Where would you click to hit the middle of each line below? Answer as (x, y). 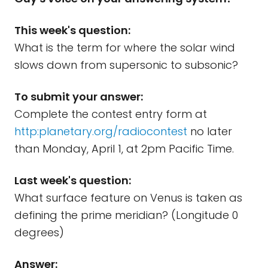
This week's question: (72, 30)
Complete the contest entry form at (111, 114)
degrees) (39, 232)
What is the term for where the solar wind (125, 48)
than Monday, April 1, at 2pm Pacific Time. (124, 149)
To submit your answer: (79, 97)
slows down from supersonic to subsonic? (126, 65)
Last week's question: (73, 180)
